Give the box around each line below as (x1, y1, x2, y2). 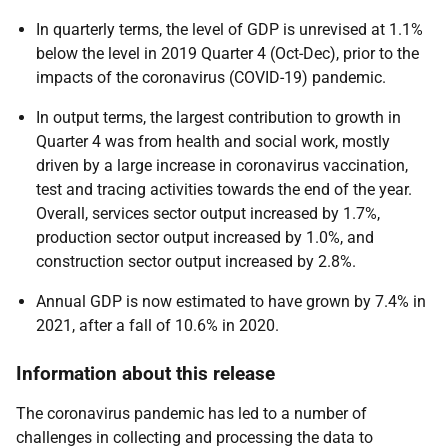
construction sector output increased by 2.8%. (36, 252, 356, 271)
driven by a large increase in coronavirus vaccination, (36, 156, 408, 175)
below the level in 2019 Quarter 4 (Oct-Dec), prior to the (36, 44, 419, 63)
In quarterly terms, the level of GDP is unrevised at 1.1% (36, 20, 423, 39)
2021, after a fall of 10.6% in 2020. (36, 316, 279, 335)
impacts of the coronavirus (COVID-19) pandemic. (36, 68, 386, 87)
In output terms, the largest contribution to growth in (36, 108, 401, 127)
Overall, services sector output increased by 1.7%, (36, 204, 380, 223)
